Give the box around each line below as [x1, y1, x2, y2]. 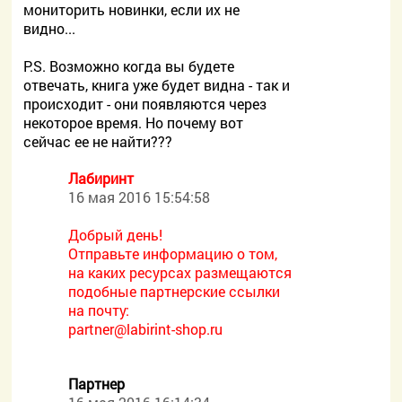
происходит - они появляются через [23, 94, 267, 113]
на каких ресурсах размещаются [68, 263, 293, 282]
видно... [23, 19, 76, 38]
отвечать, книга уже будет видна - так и [23, 75, 291, 94]
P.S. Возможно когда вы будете [23, 57, 235, 75]
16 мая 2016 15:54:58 [68, 188, 211, 206]
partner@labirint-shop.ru [68, 319, 223, 338]
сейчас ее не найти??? [23, 132, 173, 151]
